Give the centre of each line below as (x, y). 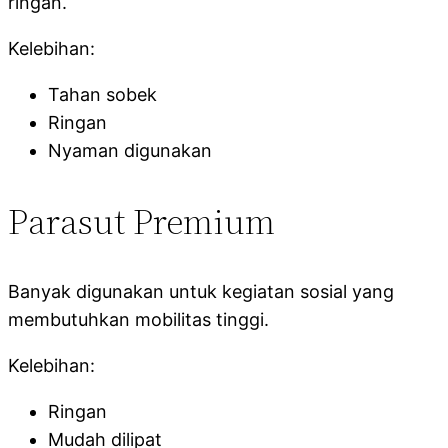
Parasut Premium (141, 221)
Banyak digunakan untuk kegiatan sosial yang (201, 291)
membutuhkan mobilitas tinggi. (138, 319)
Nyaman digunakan (130, 150)
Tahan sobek (102, 94)
